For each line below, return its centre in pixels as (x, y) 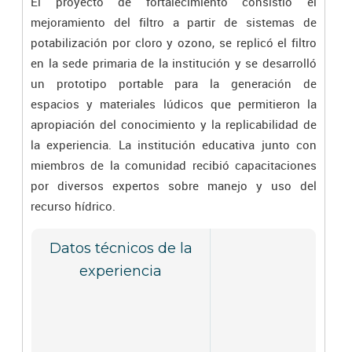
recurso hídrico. (73, 206)
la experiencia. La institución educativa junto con (174, 145)
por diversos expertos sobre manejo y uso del (174, 185)
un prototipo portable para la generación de (174, 83)
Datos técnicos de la (121, 248)
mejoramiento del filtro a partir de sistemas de (174, 22)
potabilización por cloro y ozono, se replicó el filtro (174, 42)
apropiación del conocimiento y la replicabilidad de (174, 124)
